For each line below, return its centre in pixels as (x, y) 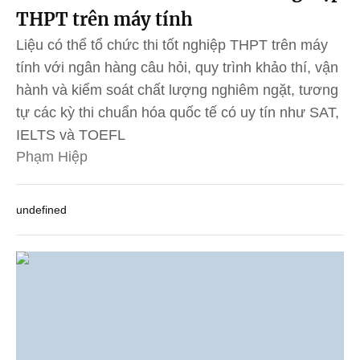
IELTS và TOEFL (71, 135)
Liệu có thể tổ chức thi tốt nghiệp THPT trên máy (172, 45)
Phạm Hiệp (52, 156)
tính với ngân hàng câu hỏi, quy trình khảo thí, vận (177, 67)
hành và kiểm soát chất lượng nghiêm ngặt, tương (177, 90)
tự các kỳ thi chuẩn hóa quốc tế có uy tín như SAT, (178, 112)
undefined (41, 209)
